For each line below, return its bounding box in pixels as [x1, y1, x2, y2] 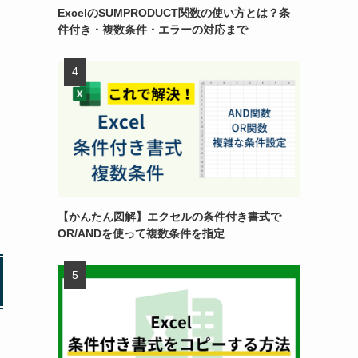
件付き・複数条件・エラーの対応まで [58, 23, 248, 36]
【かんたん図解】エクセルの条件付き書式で [58, 210, 281, 223]
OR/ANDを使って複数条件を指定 [58, 227, 225, 240]
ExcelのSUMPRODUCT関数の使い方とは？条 [58, 6, 290, 19]
